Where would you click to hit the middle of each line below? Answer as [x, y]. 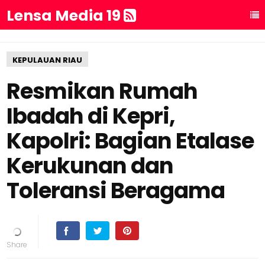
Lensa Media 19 [65, 16]
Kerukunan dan [90, 166]
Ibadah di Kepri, [91, 116]
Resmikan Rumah [102, 91]
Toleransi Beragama [116, 190]
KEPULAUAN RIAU [48, 60]
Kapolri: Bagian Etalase [130, 141]
